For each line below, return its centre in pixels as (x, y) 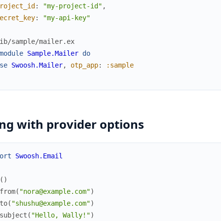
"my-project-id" (72, 6)
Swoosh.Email (39, 156)
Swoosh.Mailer (37, 65)
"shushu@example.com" (51, 203)
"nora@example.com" (55, 191)
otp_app (84, 65)
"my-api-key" (66, 18)
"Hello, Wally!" (60, 215)
